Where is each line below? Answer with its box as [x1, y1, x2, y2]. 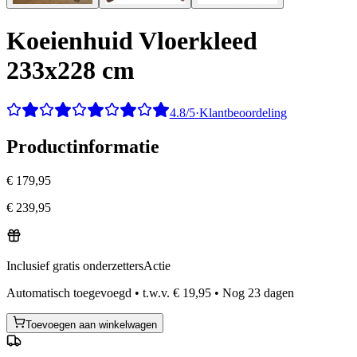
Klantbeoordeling [198, 106, 287, 120]
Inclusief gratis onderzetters [6, 259, 143, 273]
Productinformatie [6, 136, 159, 158]
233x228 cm [6, 55, 135, 84]
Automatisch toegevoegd [6, 286, 131, 300]
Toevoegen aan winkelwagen [25, 319, 157, 331]
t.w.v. [143, 286, 170, 300]
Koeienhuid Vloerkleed [6, 25, 257, 55]
